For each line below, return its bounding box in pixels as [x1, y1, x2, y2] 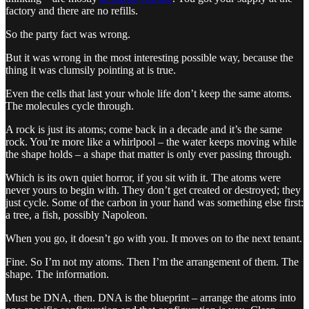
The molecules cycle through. [6, 99, 134, 112]
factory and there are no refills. [6, 4, 138, 17]
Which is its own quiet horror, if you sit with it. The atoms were [6, 171, 281, 183]
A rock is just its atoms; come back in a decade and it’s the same [6, 123, 282, 135]
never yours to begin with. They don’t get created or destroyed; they [6, 183, 301, 196]
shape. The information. [6, 268, 109, 280]
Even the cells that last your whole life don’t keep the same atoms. [6, 87, 292, 99]
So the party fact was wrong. [6, 28, 130, 40]
